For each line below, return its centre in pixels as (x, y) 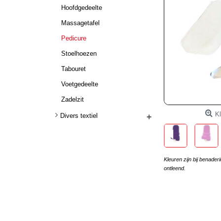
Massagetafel (80, 23)
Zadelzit (73, 99)
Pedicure (74, 38)
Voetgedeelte (80, 84)
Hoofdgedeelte (82, 8)
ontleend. (175, 168)
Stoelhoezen (79, 54)
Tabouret (74, 69)
